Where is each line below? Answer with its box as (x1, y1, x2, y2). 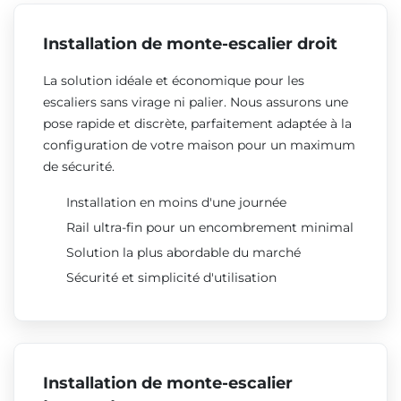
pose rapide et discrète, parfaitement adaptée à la (43, 115, 352, 132)
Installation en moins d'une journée (65, 193, 286, 210)
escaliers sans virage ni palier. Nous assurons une (43, 93, 348, 110)
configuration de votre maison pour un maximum (43, 136, 355, 153)
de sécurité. (43, 158, 115, 175)
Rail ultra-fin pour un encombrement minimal (65, 218, 354, 235)
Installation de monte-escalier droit (43, 33, 337, 54)
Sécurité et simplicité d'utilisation (65, 269, 277, 286)
